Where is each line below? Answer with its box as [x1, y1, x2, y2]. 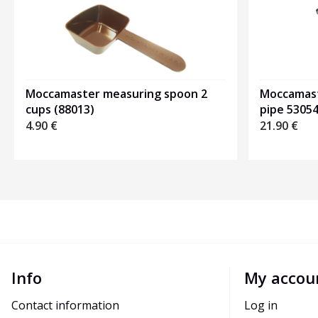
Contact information [11, 297, 119, 314]
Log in [244, 297, 278, 314]
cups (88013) [26, 102, 94, 118]
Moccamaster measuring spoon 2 [26, 86, 207, 102]
